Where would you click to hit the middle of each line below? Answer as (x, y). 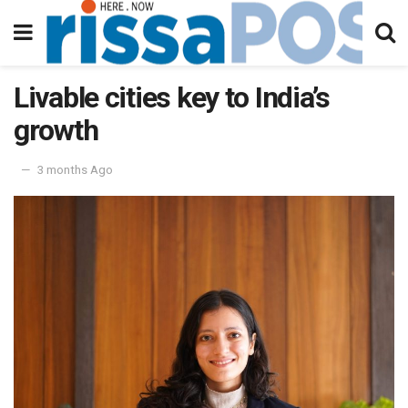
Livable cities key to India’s (172, 97)
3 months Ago (75, 169)
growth (56, 130)
